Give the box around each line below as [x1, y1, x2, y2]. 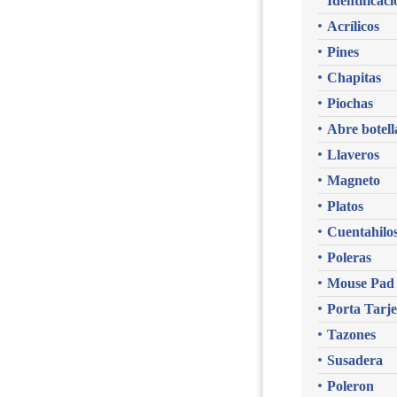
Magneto [326, 173, 380, 188]
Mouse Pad [326, 276, 394, 291]
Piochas [326, 96, 373, 111]
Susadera [326, 353, 383, 368]
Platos [326, 198, 363, 214]
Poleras [326, 250, 371, 265]
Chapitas [326, 70, 381, 85]
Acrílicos [326, 19, 379, 34]
